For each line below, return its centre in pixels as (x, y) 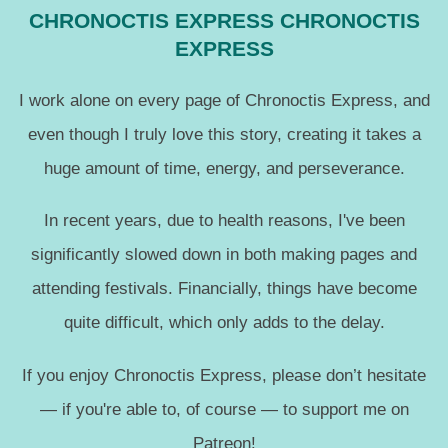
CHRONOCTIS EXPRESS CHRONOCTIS (224, 20)
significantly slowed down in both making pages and (224, 254)
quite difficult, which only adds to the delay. (224, 322)
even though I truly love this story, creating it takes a (224, 133)
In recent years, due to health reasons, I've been (224, 220)
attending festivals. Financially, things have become (224, 288)
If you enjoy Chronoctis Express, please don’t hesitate (224, 374)
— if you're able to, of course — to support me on (224, 408)
